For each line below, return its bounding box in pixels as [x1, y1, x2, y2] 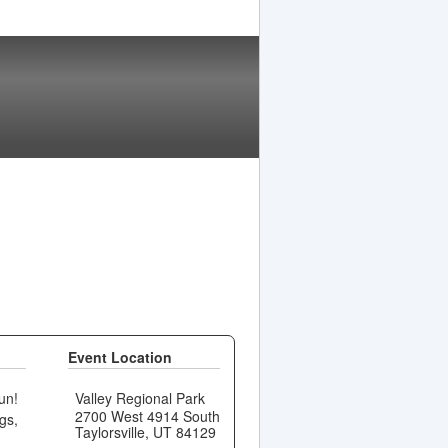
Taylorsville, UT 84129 [74, 421, 216, 442]
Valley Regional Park [74, 387, 205, 408]
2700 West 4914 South [74, 405, 220, 426]
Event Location [67, 346, 172, 367]
